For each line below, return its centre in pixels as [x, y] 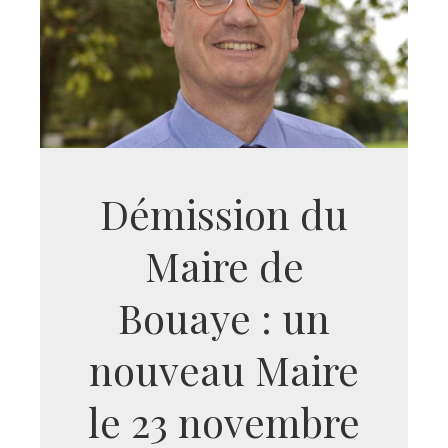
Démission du [224, 213]
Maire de [224, 265]
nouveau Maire [224, 369]
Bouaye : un [224, 317]
